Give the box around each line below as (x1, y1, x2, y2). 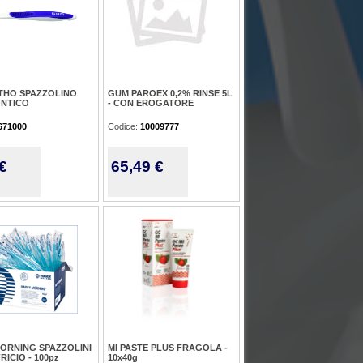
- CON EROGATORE (108, 98, 194, 108)
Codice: (108, 122, 140, 131)
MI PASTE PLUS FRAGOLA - (108, 343, 228, 352)
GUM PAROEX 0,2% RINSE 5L (108, 88, 233, 98)
